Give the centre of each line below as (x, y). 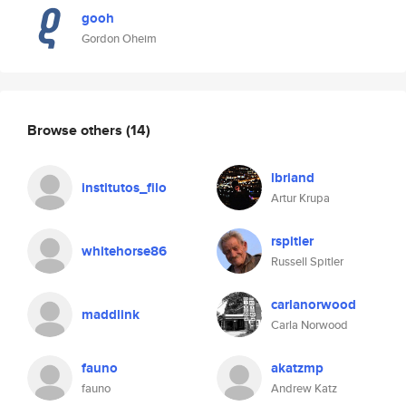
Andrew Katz (304, 388)
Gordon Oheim (119, 39)
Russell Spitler (307, 261)
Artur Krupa (300, 198)
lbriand (293, 178)
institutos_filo (124, 188)
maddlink (111, 314)
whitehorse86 (124, 251)
